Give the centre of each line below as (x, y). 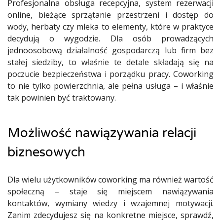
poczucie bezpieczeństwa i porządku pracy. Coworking (110, 74)
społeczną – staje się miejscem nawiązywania (110, 191)
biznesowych (46, 152)
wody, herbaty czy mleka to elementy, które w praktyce (110, 27)
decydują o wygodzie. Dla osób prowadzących (110, 38)
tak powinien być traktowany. (62, 98)
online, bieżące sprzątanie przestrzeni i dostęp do (110, 15)
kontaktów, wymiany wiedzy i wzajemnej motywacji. (110, 203)
